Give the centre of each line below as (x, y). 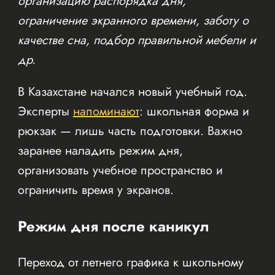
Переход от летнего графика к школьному (130, 262)
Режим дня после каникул (113, 226)
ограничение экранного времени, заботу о (133, 20)
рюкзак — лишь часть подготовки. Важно (130, 131)
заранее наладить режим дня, (100, 150)
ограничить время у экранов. (95, 190)
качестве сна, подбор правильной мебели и (137, 40)
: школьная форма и (194, 111)
